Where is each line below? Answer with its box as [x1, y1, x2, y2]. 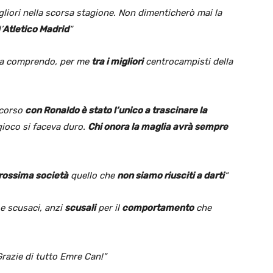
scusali [65, 202, 96, 213]
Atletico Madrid [2, 23, 69, 35]
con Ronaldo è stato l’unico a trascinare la [25, 104, 207, 116]
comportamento [122, 202, 194, 213]
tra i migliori [91, 55, 143, 67]
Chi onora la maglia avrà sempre [88, 121, 228, 132]
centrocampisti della [143, 55, 233, 67]
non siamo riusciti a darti [117, 169, 224, 181]
